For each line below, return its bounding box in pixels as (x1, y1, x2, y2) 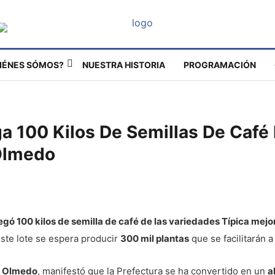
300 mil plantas (120, 233, 189, 244)
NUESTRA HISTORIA (82, 60, 165, 70)
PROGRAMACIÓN (184, 60, 256, 70)
